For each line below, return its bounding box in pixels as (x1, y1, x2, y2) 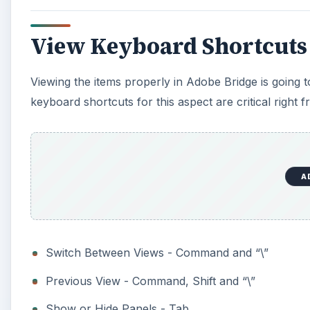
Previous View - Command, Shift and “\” (46, 273, 256, 288)
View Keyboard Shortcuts (30, 30, 307, 62)
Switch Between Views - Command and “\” (46, 246, 269, 260)
